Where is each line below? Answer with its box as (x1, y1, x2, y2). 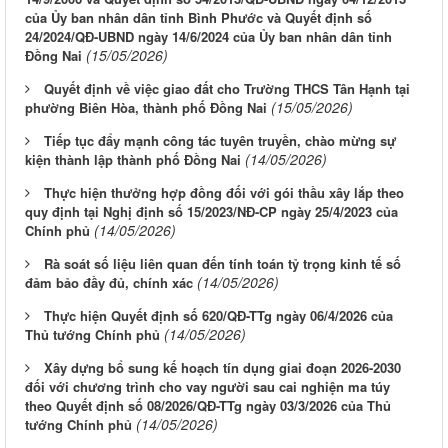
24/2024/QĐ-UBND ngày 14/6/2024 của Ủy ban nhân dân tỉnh (25, 27, 392, 47)
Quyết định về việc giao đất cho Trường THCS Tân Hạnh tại (44, 79, 410, 99)
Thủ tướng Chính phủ (25, 325, 160, 345)
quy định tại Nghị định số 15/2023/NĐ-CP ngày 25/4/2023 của (25, 202, 398, 222)
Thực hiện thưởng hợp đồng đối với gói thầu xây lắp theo (44, 183, 404, 203)
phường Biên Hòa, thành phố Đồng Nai (25, 98, 267, 118)
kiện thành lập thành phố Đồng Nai (25, 150, 241, 170)
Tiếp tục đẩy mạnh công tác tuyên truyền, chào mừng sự (44, 131, 396, 151)
